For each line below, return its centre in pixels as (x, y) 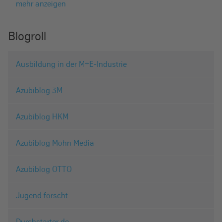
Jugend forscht (42, 195)
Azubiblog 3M (39, 90)
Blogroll (27, 36)
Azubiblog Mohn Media (55, 143)
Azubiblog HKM (42, 117)
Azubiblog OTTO (44, 169)
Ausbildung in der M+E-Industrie (71, 64)
